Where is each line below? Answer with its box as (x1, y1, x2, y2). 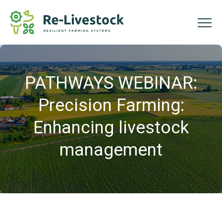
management (59, 140, 163, 160)
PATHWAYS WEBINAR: (25, 73, 197, 93)
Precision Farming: (38, 95, 184, 115)
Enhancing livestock (33, 117, 189, 138)
